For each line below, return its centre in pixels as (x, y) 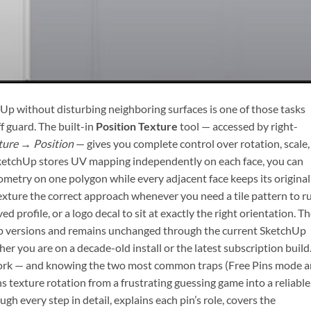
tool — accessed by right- (238, 126)
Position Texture (137, 126)
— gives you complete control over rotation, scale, (192, 144)
